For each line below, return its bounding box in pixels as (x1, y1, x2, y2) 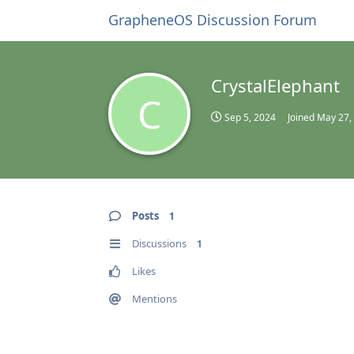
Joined (288, 111, 317, 124)
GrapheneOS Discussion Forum (108, 10, 317, 29)
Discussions (132, 236, 186, 250)
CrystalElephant (211, 73, 340, 97)
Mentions (132, 292, 177, 306)
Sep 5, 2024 (224, 111, 276, 124)
